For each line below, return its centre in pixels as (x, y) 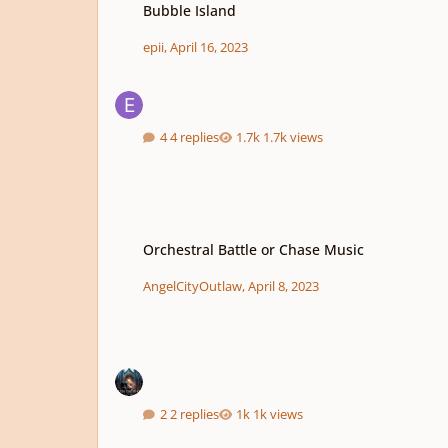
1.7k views (293, 136)
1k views (278, 414)
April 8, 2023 (283, 285)
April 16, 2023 (208, 47)
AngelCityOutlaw (192, 285)
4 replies (194, 136)
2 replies (194, 414)
